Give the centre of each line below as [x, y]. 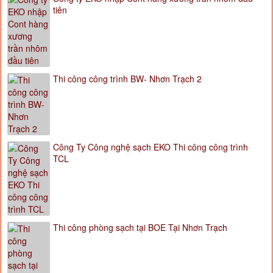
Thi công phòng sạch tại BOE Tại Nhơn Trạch [140, 228]
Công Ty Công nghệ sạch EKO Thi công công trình [151, 147]
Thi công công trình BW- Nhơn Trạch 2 [127, 79]
